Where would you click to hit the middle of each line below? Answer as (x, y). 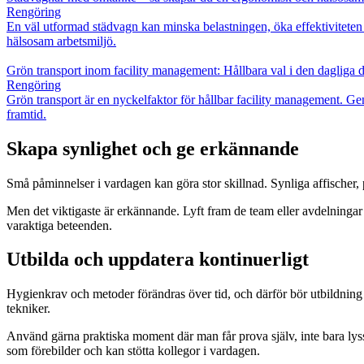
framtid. (26, 114)
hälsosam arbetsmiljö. (61, 41)
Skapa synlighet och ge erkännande (153, 148)
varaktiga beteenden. (59, 225)
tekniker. (28, 309)
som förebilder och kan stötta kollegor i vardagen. (133, 351)
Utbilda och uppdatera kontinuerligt (158, 260)
